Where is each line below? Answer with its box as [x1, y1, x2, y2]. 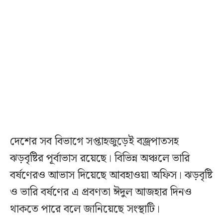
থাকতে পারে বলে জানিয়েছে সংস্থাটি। [10, 201, 160, 219]
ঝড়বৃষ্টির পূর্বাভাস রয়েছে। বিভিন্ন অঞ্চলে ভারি [10, 150, 190, 168]
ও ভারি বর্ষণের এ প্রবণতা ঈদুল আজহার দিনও [10, 184, 192, 202]
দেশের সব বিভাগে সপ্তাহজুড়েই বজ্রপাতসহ [10, 133, 179, 151]
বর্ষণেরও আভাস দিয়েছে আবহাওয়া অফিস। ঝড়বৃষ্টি [10, 167, 213, 185]
